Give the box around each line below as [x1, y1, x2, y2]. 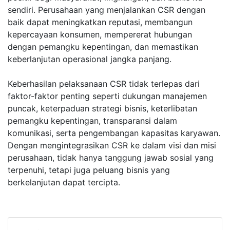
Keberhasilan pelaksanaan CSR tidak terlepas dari [8, 79, 200, 89]
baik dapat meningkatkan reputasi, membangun [8, 17, 193, 27]
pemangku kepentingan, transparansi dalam [8, 116, 177, 126]
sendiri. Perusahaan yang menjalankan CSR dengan [8, 5, 205, 15]
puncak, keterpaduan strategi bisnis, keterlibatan [8, 103, 197, 113]
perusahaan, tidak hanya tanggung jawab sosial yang [8, 152, 214, 163]
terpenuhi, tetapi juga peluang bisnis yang [8, 165, 170, 175]
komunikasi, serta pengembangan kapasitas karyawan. [8, 128, 220, 138]
